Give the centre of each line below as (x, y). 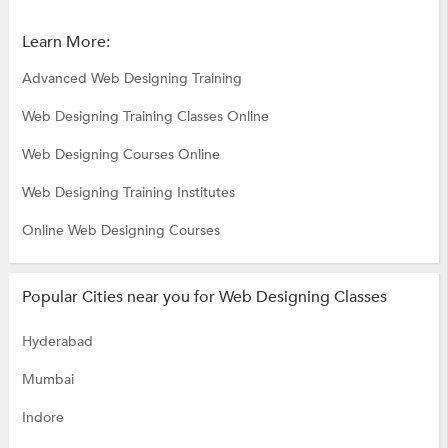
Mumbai (47, 380)
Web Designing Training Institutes (128, 193)
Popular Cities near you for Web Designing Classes (204, 297)
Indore (42, 418)
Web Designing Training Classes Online (145, 117)
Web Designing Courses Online (120, 155)
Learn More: (65, 42)
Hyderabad (57, 342)
